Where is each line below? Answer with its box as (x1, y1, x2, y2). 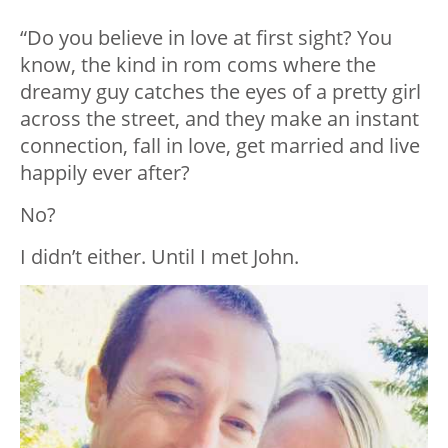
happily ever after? (20, 159, 190, 187)
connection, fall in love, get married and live (20, 132, 420, 160)
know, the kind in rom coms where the (20, 51, 376, 79)
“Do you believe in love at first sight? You (20, 24, 392, 52)
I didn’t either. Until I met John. (20, 243, 299, 271)
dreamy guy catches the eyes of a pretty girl (20, 78, 421, 106)
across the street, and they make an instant (20, 105, 419, 133)
